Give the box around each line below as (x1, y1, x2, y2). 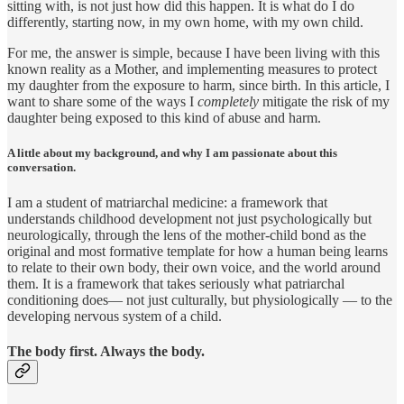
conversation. (7, 160, 76, 174)
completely (197, 93, 262, 109)
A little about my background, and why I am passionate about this (7, 145, 337, 160)
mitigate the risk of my (262, 93, 390, 109)
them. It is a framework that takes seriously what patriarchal (7, 275, 344, 291)
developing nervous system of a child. (7, 308, 222, 324)
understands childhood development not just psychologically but (7, 210, 372, 226)
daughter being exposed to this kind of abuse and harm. (7, 109, 321, 125)
